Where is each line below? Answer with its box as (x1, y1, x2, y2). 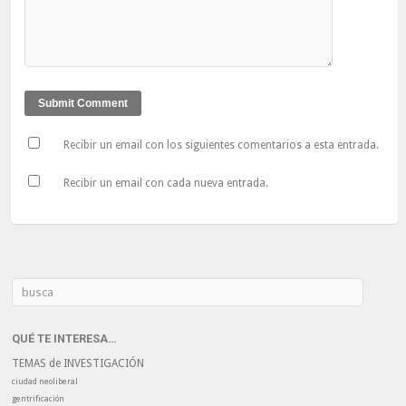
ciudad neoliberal (12, 377, 79, 387)
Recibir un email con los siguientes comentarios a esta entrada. (63, 139, 379, 152)
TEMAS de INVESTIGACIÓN (12, 357, 145, 371)
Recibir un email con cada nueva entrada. (63, 177, 268, 190)
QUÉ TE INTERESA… (12, 332, 118, 346)
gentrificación (12, 394, 65, 404)
